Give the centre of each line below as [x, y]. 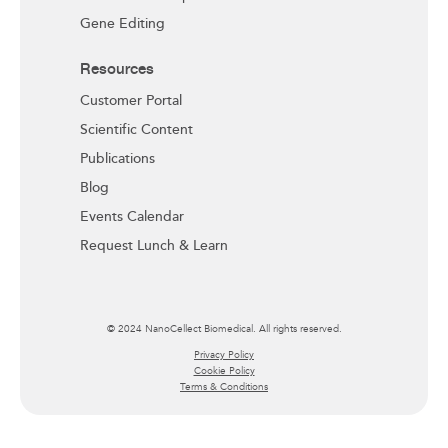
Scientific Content [136, 130]
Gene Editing [122, 24]
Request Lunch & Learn [154, 246]
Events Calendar [132, 217]
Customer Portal [131, 101]
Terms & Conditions [224, 386]
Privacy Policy [224, 354]
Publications [117, 159]
